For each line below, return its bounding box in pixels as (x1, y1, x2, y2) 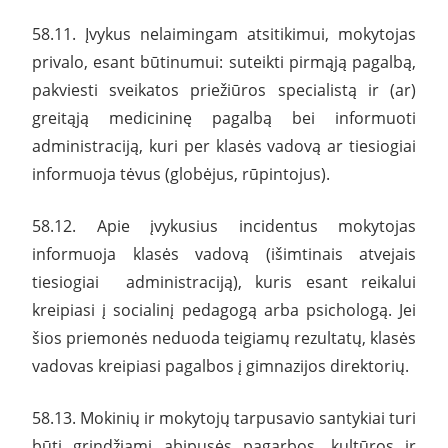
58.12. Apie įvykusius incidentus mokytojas (32, 214, 416, 237)
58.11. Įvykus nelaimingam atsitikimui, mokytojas (32, 22, 416, 45)
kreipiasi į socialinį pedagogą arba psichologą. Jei (32, 298, 416, 321)
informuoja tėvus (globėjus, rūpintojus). (32, 162, 330, 185)
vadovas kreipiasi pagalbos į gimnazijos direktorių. (32, 354, 409, 377)
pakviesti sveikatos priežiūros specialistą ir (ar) (32, 78, 416, 101)
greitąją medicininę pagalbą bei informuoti (32, 106, 416, 129)
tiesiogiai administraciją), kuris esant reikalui (32, 270, 416, 293)
